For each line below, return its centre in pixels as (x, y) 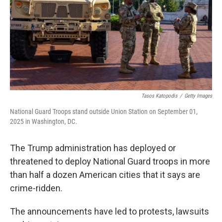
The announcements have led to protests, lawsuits (110, 211)
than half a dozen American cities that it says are (105, 175)
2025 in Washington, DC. (44, 121)
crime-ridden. (36, 188)
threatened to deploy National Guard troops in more (110, 161)
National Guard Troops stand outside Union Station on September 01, (104, 111)
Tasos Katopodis (159, 96)
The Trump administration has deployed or (93, 148)
